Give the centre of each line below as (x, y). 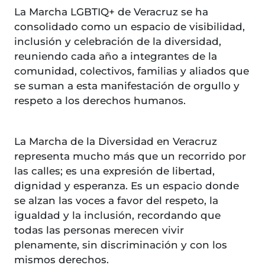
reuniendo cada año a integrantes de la (116, 56)
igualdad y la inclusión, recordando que (117, 215)
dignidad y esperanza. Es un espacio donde (127, 185)
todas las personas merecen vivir (99, 230)
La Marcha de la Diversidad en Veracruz (116, 141)
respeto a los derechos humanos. (100, 100)
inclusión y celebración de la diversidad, (118, 41)
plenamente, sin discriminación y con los (121, 245)
